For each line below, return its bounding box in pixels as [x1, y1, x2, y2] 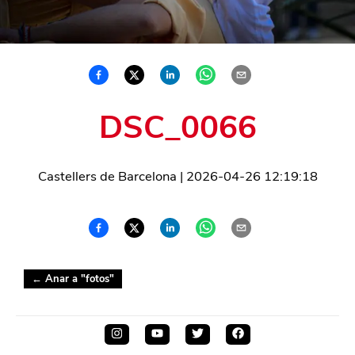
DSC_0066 [98, 105, 257, 149]
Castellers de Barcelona [37, 166, 177, 185]
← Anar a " [32, 272, 86, 287]
